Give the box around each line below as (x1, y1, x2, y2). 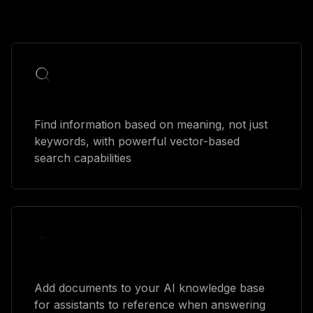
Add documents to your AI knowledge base (34, 280, 265, 295)
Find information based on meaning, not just (34, 117, 268, 131)
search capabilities (34, 150, 131, 165)
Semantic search (34, 92, 129, 106)
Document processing (34, 255, 157, 270)
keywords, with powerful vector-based (34, 133, 240, 148)
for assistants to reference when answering (34, 297, 265, 312)
